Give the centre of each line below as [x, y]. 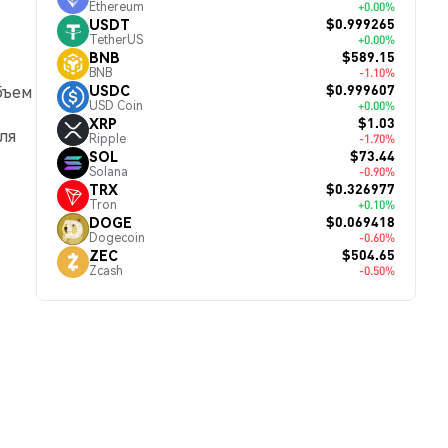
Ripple [107, 138]
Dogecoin [117, 237]
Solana [108, 171]
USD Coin [116, 105]
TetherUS [116, 39]
